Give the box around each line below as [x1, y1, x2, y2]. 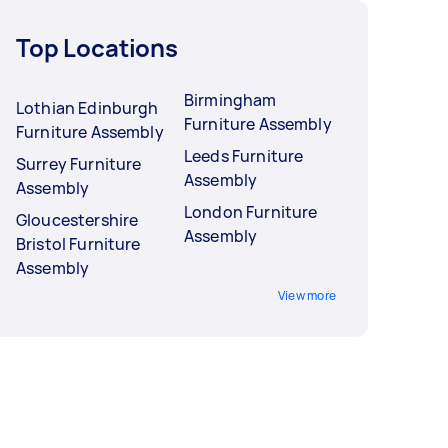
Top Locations [16, 30, 179, 64]
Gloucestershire [16, 208, 139, 231]
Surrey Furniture [16, 152, 142, 175]
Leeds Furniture [184, 144, 304, 167]
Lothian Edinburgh [16, 96, 159, 119]
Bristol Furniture [16, 232, 141, 255]
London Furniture [184, 200, 318, 223]
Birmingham [184, 88, 277, 111]
